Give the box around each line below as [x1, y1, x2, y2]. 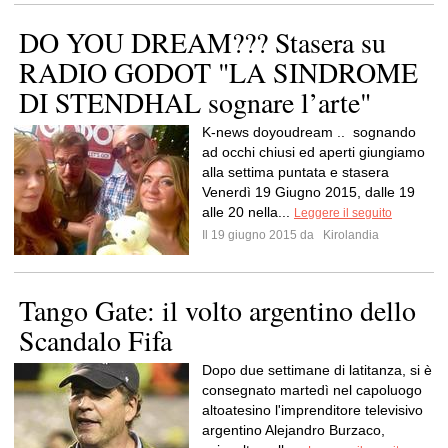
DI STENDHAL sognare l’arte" [19, 83, 371, 121]
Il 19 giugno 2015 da [202, 228, 320, 242]
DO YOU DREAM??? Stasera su [19, 23, 386, 61]
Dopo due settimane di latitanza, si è [202, 362, 432, 378]
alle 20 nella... [202, 204, 294, 220]
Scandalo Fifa [19, 321, 172, 359]
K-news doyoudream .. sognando [202, 124, 416, 140]
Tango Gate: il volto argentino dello [19, 291, 416, 329]
